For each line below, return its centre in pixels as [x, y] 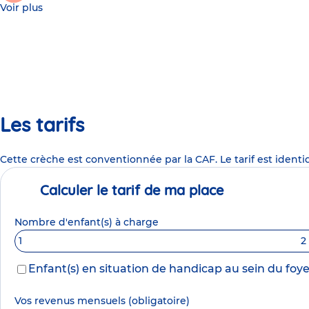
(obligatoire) [159, 301]
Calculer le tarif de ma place [132, 190]
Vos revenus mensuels [71, 301]
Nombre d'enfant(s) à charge [87, 222]
